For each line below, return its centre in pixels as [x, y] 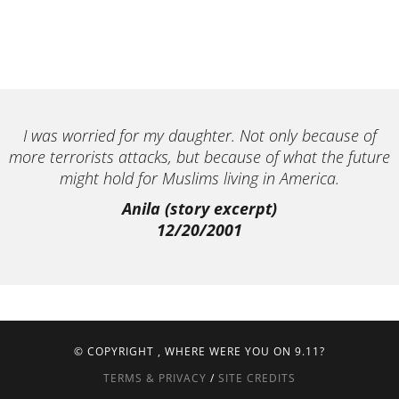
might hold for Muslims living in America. [199, 178]
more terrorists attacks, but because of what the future [199, 157]
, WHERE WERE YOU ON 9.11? [241, 351]
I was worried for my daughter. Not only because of [199, 135]
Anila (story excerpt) [199, 208]
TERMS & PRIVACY [155, 378]
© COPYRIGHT [116, 351]
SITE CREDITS [257, 378]
